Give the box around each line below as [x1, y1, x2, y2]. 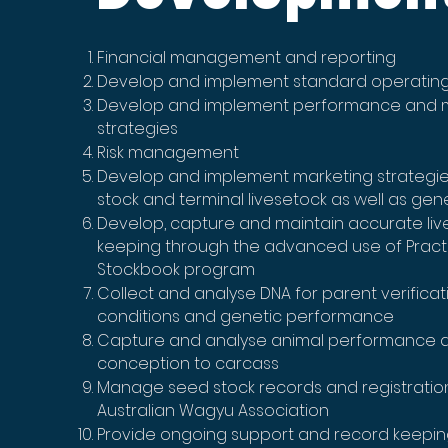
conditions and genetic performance [97, 305, 395, 328]
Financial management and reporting [97, 46, 397, 69]
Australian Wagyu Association [97, 399, 330, 422]
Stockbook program [97, 258, 256, 281]
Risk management [97, 141, 240, 164]
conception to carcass [97, 352, 280, 375]
